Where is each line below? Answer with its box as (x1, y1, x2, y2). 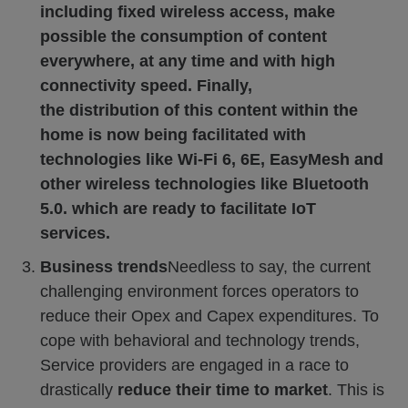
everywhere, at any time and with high (40, 52, 335, 70)
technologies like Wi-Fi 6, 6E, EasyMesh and (40, 150, 383, 168)
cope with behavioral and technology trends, (40, 331, 360, 350)
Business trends (40, 258, 168, 276)
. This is (328, 381, 384, 399)
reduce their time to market (117, 381, 328, 399)
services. (40, 224, 110, 242)
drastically (40, 381, 117, 399)
